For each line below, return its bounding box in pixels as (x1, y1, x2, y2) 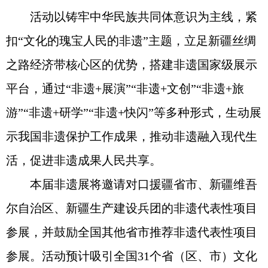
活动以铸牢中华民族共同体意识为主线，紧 (6, 10, 257, 23)
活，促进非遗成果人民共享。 (6, 154, 162, 167)
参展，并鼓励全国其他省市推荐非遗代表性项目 (6, 226, 257, 239)
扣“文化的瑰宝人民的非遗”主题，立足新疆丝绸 (6, 34, 256, 47)
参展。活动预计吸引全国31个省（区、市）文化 (6, 249, 257, 263)
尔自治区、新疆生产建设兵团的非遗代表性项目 (6, 202, 257, 215)
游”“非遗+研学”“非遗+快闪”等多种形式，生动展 (6, 106, 261, 119)
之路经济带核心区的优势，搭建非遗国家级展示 (6, 58, 257, 71)
